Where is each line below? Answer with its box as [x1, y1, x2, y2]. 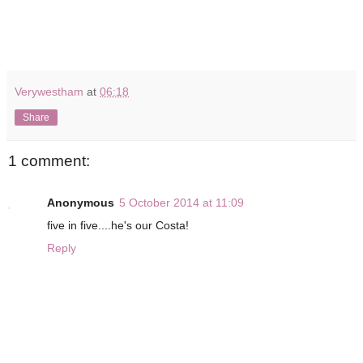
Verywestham [15, 84, 83, 98]
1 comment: [8, 152, 90, 169]
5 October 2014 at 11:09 [119, 196, 244, 210]
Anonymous [47, 196, 114, 210]
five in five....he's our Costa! [47, 219, 189, 233]
